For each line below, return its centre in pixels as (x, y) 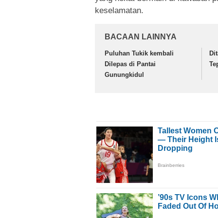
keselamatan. (119, 11)
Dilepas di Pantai (130, 64)
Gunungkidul (124, 75)
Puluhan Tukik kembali (139, 54)
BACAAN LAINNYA (141, 37)
